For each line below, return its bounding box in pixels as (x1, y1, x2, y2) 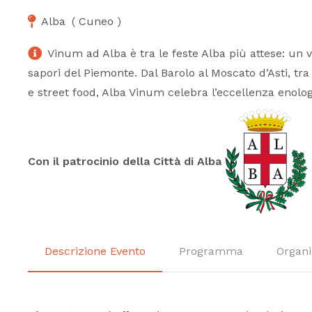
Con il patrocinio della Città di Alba (28, 155, 221, 169)
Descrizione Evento (45, 244, 146, 258)
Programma (179, 244, 243, 258)
